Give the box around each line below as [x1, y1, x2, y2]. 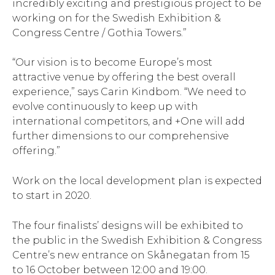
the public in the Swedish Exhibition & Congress [12, 234, 261, 246]
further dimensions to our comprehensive [12, 130, 229, 142]
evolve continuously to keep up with [12, 101, 198, 113]
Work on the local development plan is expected [12, 175, 262, 187]
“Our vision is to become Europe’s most [12, 56, 212, 69]
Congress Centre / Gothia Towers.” [12, 26, 187, 39]
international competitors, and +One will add [12, 115, 245, 128]
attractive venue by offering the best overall [12, 71, 236, 83]
